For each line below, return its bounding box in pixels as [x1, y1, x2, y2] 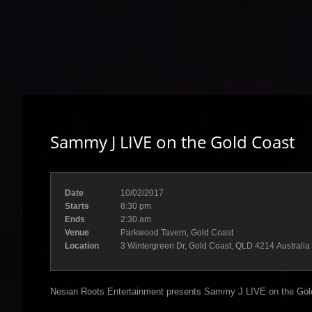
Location [65, 241, 99, 251]
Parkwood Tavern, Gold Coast [120, 228, 233, 237]
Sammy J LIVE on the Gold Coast [50, 130, 295, 153]
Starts [65, 201, 89, 211]
